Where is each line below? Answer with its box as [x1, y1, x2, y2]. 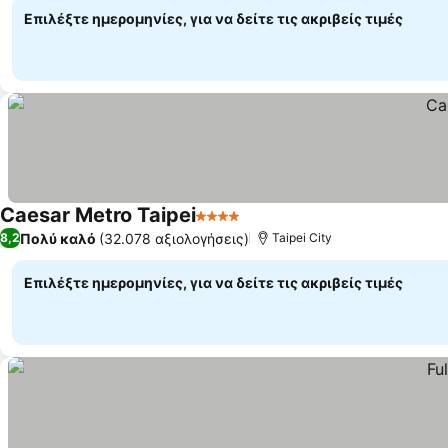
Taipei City [272, 230, 332, 245]
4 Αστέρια [195, 216, 271, 236]
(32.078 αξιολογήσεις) [99, 229, 249, 247]
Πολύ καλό [20, 229, 96, 247]
